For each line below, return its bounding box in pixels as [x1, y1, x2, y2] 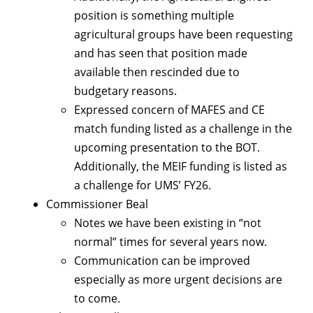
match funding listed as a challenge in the [74, 121, 292, 137]
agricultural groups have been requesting [74, 27, 293, 43]
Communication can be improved [74, 253, 250, 269]
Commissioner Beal [46, 196, 148, 212]
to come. [74, 291, 120, 307]
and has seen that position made [74, 45, 247, 61]
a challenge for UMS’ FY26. [74, 177, 211, 194]
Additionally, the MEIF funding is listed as [74, 159, 287, 175]
